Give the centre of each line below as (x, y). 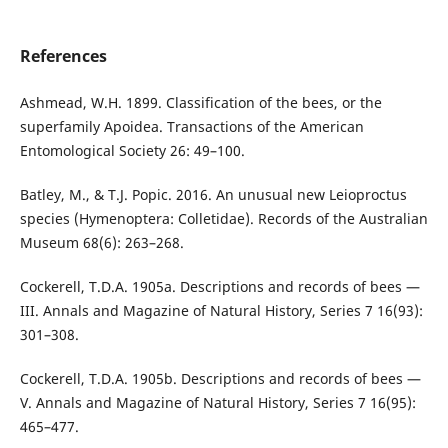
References (63, 55)
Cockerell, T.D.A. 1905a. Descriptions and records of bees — (219, 286)
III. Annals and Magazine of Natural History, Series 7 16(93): (221, 310)
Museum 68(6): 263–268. (101, 242)
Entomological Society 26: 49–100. (132, 150)
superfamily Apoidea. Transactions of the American (191, 126)
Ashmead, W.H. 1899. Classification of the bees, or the (200, 102)
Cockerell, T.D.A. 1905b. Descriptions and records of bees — (220, 378)
